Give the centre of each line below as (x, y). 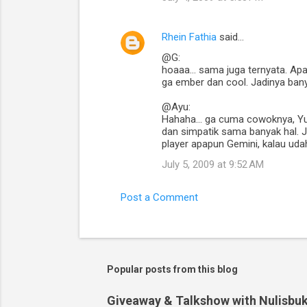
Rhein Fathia (189, 37)
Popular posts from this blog (172, 270)
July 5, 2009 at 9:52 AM (212, 165)
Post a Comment (159, 198)
